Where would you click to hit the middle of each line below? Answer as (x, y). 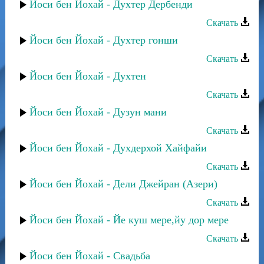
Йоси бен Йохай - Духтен (88, 76)
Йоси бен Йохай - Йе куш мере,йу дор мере (129, 220)
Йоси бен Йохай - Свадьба (90, 256)
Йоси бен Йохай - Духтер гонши (104, 40)
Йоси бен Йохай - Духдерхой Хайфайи (118, 148)
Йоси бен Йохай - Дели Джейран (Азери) (123, 184)
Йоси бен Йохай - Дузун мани (98, 112)
